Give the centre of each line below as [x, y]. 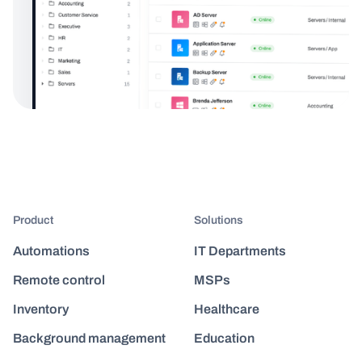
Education [224, 339]
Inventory [41, 309]
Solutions [219, 221]
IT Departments [240, 251]
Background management [89, 339]
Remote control [59, 280]
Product [33, 221]
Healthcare [227, 309]
